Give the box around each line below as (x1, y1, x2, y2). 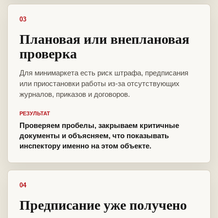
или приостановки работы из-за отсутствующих (19, 79, 180, 88)
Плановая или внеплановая (19, 29, 189, 49)
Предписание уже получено (19, 195, 187, 215)
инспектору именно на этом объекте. (19, 142, 151, 150)
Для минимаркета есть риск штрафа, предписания (19, 69, 188, 77)
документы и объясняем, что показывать (19, 131, 169, 140)
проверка (19, 43, 77, 64)
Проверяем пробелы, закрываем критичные (19, 121, 179, 130)
